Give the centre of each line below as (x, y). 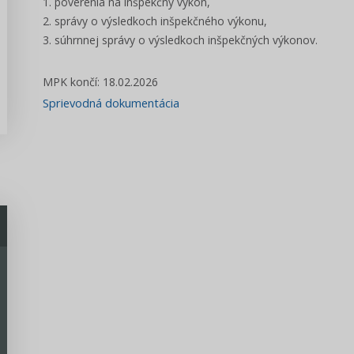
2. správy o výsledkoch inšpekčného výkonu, (156, 21)
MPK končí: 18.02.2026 (102, 82)
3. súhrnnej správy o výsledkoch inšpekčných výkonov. (182, 40)
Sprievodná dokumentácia (111, 103)
